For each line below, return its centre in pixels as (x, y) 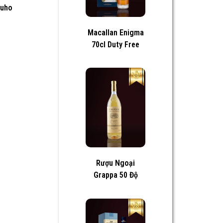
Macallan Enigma (115, 32)
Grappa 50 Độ (115, 175)
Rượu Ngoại (115, 163)
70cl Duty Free (115, 44)
